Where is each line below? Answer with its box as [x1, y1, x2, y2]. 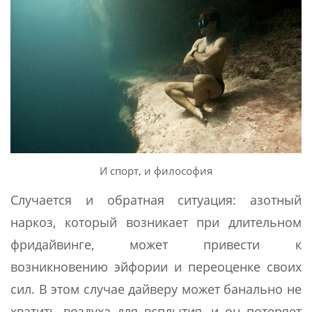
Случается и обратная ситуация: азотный [10, 192, 302, 209]
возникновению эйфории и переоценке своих [10, 258, 302, 276]
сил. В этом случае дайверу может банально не [10, 281, 302, 298]
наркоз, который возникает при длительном [10, 214, 302, 231]
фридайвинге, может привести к [10, 236, 302, 253]
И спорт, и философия [100, 163, 212, 178]
